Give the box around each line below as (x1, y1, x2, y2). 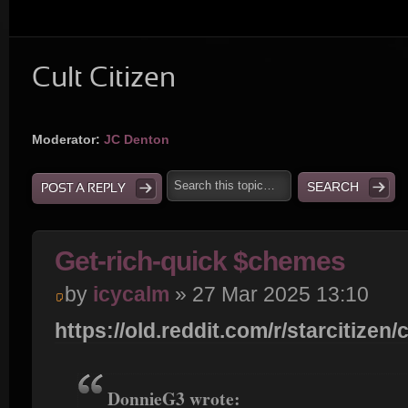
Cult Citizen (32, 66, 176, 92)
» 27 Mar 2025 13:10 (169, 282, 369, 307)
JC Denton (104, 132, 169, 147)
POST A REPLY (41, 183, 126, 195)
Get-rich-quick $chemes (55, 246, 345, 276)
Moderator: (32, 132, 100, 147)
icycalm (93, 282, 169, 307)
